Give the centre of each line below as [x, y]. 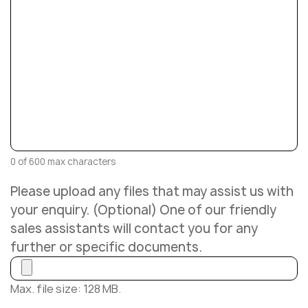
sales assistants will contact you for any [134, 229]
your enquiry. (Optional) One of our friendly [143, 210]
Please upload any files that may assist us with [152, 192]
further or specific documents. [106, 247]
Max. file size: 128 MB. [66, 289]
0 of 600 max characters [63, 162]
